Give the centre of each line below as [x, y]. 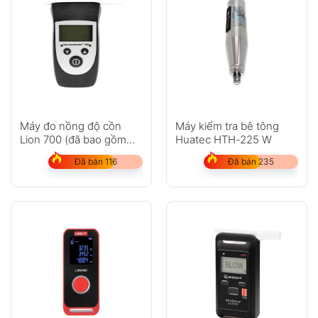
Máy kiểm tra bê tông [227, 126]
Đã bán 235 [251, 161]
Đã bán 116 [95, 161]
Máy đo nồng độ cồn [70, 126]
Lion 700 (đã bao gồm [73, 139]
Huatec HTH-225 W [223, 139]
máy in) [37, 153]
